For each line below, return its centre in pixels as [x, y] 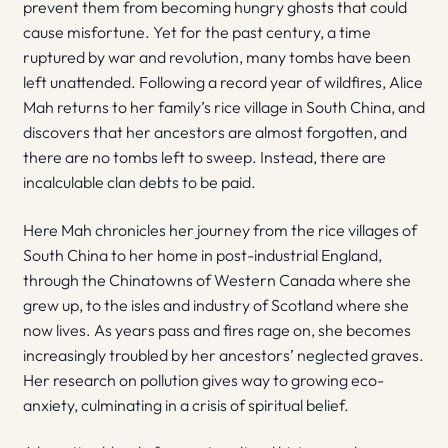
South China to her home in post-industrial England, [202, 254]
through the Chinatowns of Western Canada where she [216, 279]
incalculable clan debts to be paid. [139, 181]
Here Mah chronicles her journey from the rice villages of [219, 229]
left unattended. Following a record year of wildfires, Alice [222, 81]
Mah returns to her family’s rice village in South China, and [223, 106]
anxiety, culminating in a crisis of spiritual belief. [185, 404]
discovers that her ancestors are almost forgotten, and [214, 131]
